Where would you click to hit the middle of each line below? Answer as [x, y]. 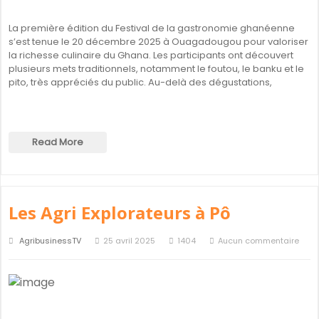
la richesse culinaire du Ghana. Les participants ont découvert [151, 55]
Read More [58, 142]
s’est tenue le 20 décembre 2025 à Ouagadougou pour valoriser [158, 42]
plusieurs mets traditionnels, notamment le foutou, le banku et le [156, 69]
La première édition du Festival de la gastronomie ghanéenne [152, 28]
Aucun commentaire [258, 241]
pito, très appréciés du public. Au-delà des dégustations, [140, 82]
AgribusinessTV [50, 241]
